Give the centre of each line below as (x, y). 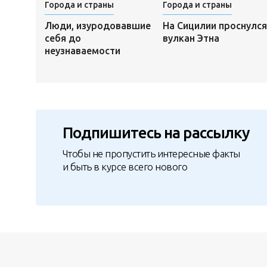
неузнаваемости (82, 50)
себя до (63, 38)
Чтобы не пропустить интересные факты (151, 153)
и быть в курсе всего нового (125, 166)
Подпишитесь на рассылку (156, 133)
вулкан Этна (191, 38)
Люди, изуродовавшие (97, 25)
